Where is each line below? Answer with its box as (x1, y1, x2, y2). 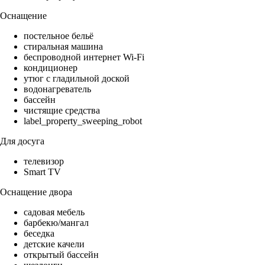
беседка (24, 228, 54, 239)
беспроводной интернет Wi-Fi (24, 52, 144, 63)
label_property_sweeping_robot (24, 116, 142, 127)
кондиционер (24, 63, 77, 73)
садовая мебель (24, 207, 85, 218)
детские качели (24, 239, 85, 250)
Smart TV (24, 167, 61, 177)
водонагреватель (24, 84, 91, 95)
